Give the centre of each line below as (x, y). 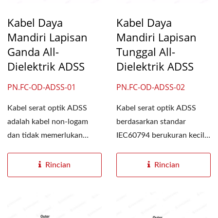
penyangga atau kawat (45, 149)
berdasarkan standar (151, 122)
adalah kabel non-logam (48, 122)
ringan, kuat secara (148, 149)
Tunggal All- (146, 52)
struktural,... (137, 163)
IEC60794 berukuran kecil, (161, 135)
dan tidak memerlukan (45, 135)
